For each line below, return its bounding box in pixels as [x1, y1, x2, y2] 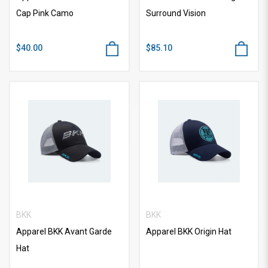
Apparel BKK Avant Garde [16, 226, 112, 236]
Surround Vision [145, 8, 206, 19]
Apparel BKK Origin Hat [145, 226, 232, 236]
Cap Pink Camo [16, 8, 74, 19]
